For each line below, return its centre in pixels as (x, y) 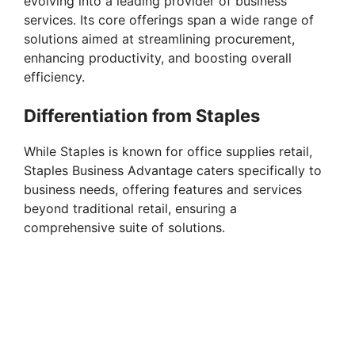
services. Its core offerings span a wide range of (169, 20)
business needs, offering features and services (163, 190)
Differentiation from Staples (142, 116)
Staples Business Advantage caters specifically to (173, 171)
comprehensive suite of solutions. (124, 228)
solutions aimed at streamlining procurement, (159, 39)
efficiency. (54, 77)
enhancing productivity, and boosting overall (158, 58)
